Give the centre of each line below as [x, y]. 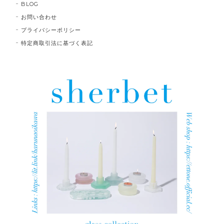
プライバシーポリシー [51, 30]
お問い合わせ [39, 17]
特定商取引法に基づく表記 [57, 43]
